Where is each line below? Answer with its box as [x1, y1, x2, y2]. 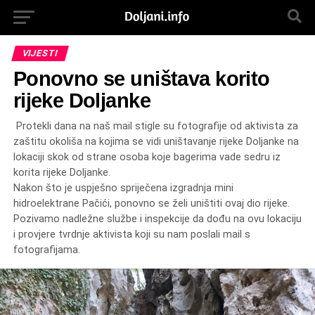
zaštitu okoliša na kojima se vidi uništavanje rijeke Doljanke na [13, 136, 299, 148]
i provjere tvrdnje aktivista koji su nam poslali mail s [13, 229, 250, 240]
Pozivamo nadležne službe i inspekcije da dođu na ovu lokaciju [13, 213, 302, 225]
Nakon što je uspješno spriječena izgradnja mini [13, 182, 233, 194]
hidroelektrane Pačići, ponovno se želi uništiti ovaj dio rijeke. [13, 198, 290, 210]
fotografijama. [13, 244, 80, 256]
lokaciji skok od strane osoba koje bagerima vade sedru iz [13, 151, 281, 163]
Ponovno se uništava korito [13, 67, 270, 90]
